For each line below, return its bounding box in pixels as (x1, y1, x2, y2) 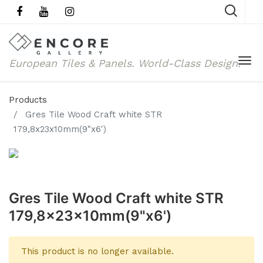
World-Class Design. (138, 57, 241, 69)
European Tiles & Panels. (9, 57, 138, 69)
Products (9, 95, 47, 105)
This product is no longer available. (21, 246, 174, 257)
